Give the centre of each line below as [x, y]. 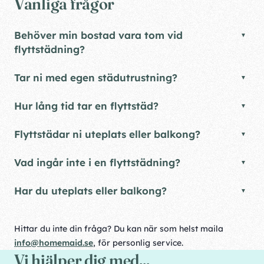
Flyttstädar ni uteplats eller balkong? [107, 134]
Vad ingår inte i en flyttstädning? [97, 162]
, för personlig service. [138, 243]
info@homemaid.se [54, 243]
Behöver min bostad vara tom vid [98, 35]
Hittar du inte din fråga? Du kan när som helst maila [119, 229]
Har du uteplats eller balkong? [90, 191]
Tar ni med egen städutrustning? [96, 77]
